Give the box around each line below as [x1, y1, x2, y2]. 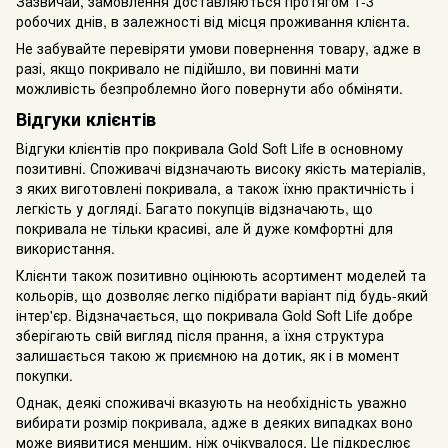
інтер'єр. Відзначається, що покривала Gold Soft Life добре [16, 305, 413, 326]
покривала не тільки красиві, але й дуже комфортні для [16, 218, 393, 239]
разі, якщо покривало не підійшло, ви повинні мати [16, 57, 359, 78]
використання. [16, 238, 115, 259]
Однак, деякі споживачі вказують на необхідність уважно [16, 392, 407, 413]
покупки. [16, 365, 73, 386]
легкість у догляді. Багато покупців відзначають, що [16, 198, 373, 219]
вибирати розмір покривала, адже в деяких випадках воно [16, 412, 413, 433]
